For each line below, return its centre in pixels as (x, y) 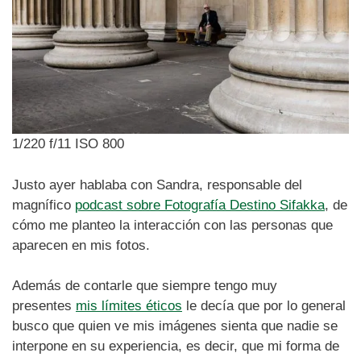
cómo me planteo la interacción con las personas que (172, 225)
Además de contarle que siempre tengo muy (145, 286)
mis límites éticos (129, 306)
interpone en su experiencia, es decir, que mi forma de (176, 346)
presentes (44, 306)
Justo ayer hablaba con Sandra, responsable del (157, 185)
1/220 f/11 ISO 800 (68, 144)
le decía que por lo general (264, 306)
